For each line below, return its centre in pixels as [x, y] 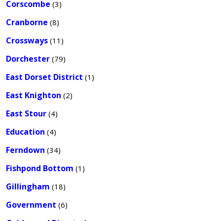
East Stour [26, 113]
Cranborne [27, 22]
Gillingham [28, 186]
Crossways [27, 40]
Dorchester [28, 59]
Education [25, 132]
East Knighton [34, 95]
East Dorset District [44, 77]
